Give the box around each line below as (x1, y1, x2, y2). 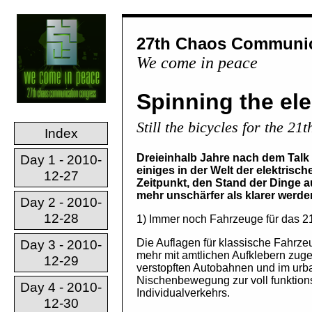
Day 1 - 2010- (20, 153, 102, 167)
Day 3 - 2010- (20, 237, 102, 252)
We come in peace (136, 54, 258, 72)
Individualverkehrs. (136, 287, 230, 299)
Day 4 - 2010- (20, 280, 102, 295)
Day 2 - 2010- (20, 195, 102, 210)
